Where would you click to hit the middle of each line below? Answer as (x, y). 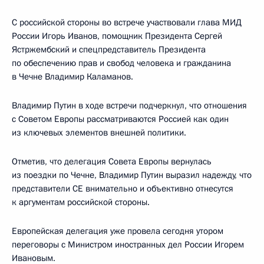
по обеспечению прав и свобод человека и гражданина (121, 63)
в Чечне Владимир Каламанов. (72, 76)
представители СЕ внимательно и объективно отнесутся (123, 188)
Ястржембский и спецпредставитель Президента (109, 49)
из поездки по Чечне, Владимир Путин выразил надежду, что (132, 175)
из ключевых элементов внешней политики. (99, 132)
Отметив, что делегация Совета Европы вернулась (112, 161)
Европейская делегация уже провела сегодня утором (118, 231)
